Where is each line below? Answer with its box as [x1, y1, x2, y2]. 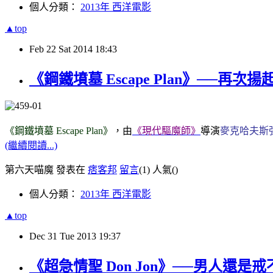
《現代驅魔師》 [132, 125, 200, 136]
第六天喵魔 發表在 [5, 164, 88, 175]
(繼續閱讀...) [5, 140, 57, 151]
